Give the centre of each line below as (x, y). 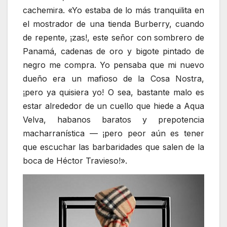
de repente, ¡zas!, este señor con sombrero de (113, 38)
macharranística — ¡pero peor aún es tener (113, 134)
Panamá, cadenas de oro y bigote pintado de (113, 51)
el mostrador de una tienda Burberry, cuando (113, 24)
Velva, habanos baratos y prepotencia (113, 120)
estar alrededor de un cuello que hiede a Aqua (113, 106)
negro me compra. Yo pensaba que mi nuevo (113, 65)
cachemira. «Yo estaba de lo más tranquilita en (113, 10)
